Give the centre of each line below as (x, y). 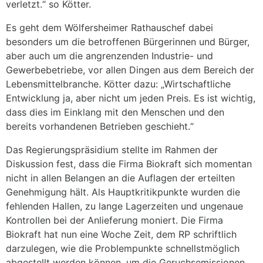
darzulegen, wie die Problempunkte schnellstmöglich (123, 248)
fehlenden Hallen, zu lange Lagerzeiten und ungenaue (124, 206)
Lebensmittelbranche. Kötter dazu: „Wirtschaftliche (118, 84)
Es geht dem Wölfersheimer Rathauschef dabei (109, 27)
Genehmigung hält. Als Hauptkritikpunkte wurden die (123, 192)
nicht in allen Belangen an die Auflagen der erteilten (120, 178)
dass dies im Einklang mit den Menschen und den (115, 112)
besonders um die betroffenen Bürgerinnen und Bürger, (128, 41)
